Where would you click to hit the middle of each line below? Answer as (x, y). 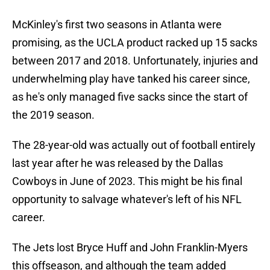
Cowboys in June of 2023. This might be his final (127, 181)
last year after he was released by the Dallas (118, 163)
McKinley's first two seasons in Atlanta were (117, 25)
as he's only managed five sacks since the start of (130, 97)
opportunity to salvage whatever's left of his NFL (127, 199)
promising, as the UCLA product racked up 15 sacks (135, 43)
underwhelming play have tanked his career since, (131, 79)
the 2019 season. (53, 115)
